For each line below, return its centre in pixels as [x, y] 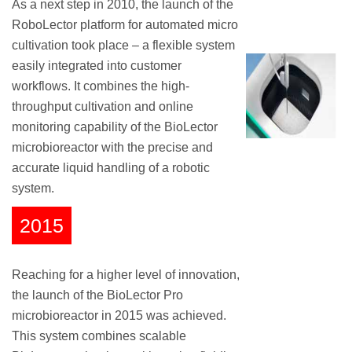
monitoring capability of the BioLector [115, 126]
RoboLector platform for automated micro [125, 24]
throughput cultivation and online [103, 106]
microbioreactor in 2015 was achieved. [119, 316]
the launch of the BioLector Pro [97, 295]
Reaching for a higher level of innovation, [126, 275]
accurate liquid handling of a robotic [111, 167]
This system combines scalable [99, 336]
